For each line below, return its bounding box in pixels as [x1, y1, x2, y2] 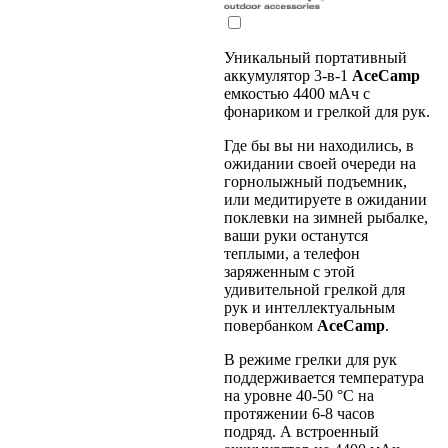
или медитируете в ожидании [224, 191, 427, 209]
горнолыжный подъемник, [224, 173, 407, 191]
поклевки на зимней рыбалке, [224, 209, 428, 227]
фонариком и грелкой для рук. [224, 103, 430, 121]
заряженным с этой [224, 263, 355, 281]
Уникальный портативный [224, 49, 407, 67]
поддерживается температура [224, 369, 424, 387]
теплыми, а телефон [224, 245, 360, 263]
